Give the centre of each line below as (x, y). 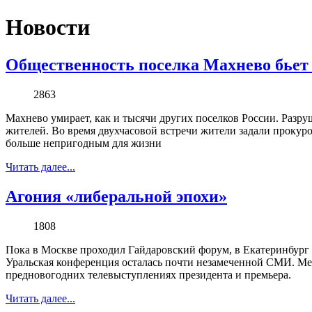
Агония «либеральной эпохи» (116, 196)
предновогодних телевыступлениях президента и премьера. (148, 274)
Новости (48, 28)
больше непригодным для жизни (84, 143)
